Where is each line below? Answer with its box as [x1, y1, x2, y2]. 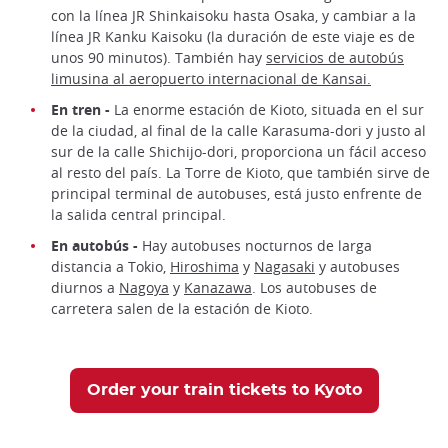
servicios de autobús [266, 47, 404, 67]
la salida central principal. [51, 204, 226, 224]
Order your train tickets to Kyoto [86, 382, 362, 399]
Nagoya [119, 277, 169, 297]
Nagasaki [254, 256, 315, 276]
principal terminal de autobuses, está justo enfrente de [51, 183, 422, 203]
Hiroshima [170, 256, 239, 276]
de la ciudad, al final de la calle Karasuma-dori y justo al [51, 120, 426, 140]
